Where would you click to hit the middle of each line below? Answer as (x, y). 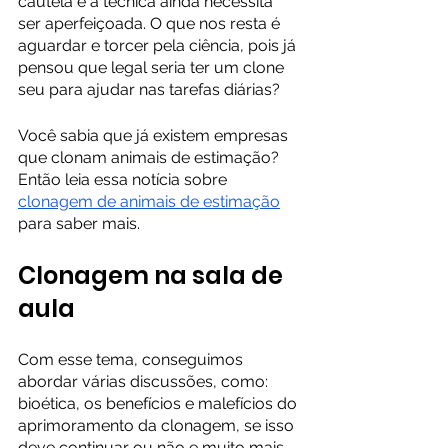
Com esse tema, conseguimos (132, 359)
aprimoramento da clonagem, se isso (158, 425)
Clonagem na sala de (153, 275)
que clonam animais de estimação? (150, 157)
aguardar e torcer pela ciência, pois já (159, 45)
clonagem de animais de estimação (149, 201)
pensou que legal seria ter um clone (153, 67)
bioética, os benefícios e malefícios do (159, 403)
